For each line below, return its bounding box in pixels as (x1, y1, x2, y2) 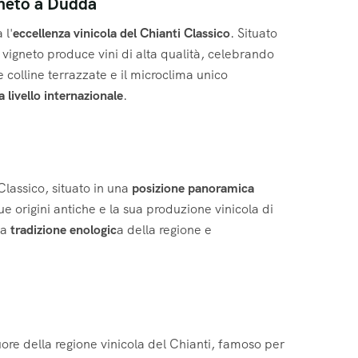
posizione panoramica (132, 180, 254, 197)
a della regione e (117, 221, 212, 239)
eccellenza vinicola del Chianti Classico (13, 24, 230, 42)
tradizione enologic (10, 221, 117, 239)
